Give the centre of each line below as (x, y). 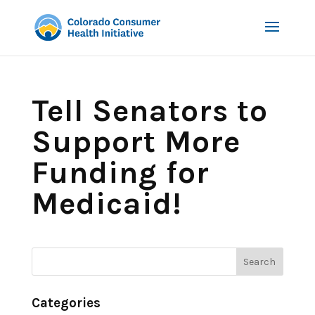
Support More (136, 142)
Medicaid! (107, 204)
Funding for (120, 173)
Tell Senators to (149, 111)
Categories (66, 303)
